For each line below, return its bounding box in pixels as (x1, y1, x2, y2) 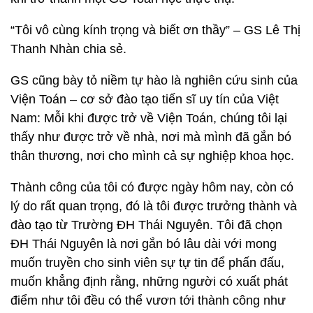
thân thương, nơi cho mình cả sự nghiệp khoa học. (10, 149, 294, 163)
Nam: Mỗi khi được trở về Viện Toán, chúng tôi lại (10, 111, 287, 125)
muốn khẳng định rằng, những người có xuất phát (10, 275, 288, 289)
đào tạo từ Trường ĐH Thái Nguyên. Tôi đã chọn (10, 218, 282, 232)
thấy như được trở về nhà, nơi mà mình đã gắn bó (10, 130, 291, 144)
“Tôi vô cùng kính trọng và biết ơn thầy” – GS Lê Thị (10, 23, 300, 37)
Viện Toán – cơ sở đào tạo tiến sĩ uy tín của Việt (10, 92, 279, 106)
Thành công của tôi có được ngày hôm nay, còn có (10, 180, 293, 194)
